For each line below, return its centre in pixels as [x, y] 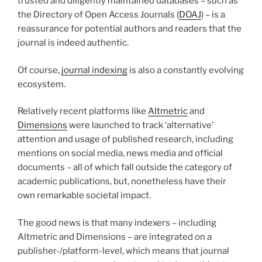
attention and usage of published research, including [125, 139]
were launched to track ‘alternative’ [140, 125]
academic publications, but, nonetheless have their [122, 182]
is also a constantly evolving [186, 70]
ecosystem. [42, 84]
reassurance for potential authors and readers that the [130, 29]
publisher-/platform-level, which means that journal [123, 251]
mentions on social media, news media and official [120, 154]
